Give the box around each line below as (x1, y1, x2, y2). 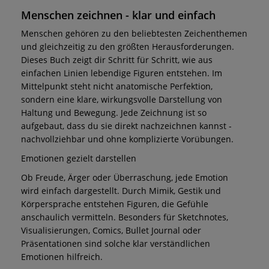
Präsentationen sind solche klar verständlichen (21, 237, 210, 249)
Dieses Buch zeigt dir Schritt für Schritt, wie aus (21, 53, 213, 65)
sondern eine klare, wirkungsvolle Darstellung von (21, 93, 222, 105)
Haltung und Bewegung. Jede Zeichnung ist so (21, 106, 207, 118)
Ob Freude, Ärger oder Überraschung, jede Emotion (21, 171, 228, 183)
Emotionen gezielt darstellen (21, 152, 136, 164)
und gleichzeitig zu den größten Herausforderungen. (21, 40, 234, 52)
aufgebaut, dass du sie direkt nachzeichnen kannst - (21, 119, 232, 131)
